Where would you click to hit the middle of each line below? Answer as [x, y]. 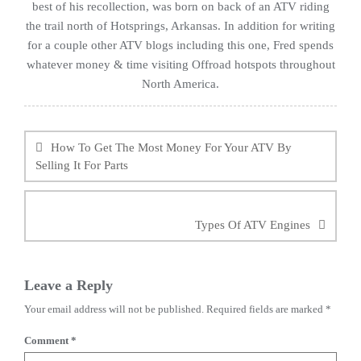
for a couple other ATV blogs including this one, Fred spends [180, 45]
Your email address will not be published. [114, 309]
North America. [180, 84]
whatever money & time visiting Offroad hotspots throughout [180, 64]
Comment [48, 340]
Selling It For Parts [82, 165]
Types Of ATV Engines [253, 225]
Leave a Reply [68, 285]
